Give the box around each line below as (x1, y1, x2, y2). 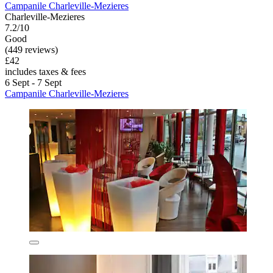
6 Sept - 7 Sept (5, 77, 62, 88)
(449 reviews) (5, 44, 58, 55)
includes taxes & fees (5, 66, 86, 77)
